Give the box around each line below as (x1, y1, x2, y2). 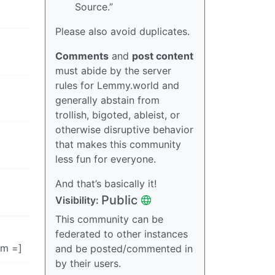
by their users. (55, 257, 121, 269)
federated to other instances (55, 227, 188, 240)
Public (101, 192, 137, 207)
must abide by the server (55, 64, 171, 77)
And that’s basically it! (55, 177, 157, 190)
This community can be (55, 212, 163, 225)
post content (132, 49, 193, 62)
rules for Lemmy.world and (55, 79, 179, 91)
